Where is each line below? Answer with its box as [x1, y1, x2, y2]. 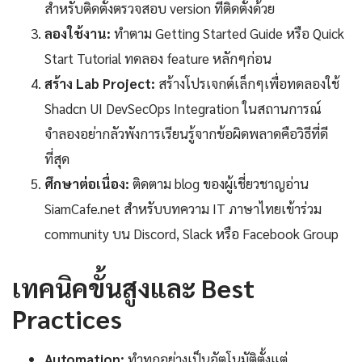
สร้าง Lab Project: [44, 74, 155, 93]
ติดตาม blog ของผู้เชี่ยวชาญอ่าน [129, 175, 309, 193]
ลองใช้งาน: [44, 24, 111, 43]
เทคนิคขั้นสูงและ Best [12, 271, 255, 305]
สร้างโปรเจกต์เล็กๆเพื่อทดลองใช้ [155, 74, 339, 93]
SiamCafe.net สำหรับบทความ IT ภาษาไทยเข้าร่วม [44, 200, 322, 218]
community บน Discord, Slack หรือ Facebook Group [44, 225, 339, 243]
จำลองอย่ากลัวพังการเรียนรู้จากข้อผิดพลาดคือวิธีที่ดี [44, 124, 328, 143]
